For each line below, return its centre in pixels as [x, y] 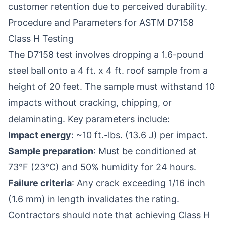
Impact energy [40, 135]
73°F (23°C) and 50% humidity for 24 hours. [102, 167]
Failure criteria [40, 183]
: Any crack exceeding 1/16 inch [139, 183]
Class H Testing [41, 38]
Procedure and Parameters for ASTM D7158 [101, 22]
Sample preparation [51, 151]
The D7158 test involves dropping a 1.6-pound [106, 54]
